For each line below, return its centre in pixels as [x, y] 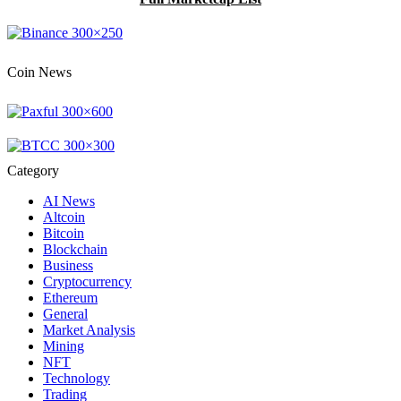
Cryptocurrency [87, 282]
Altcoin [64, 218]
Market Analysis [89, 330]
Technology [77, 379]
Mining [64, 346]
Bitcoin [64, 234]
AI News [69, 201]
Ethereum [70, 298]
